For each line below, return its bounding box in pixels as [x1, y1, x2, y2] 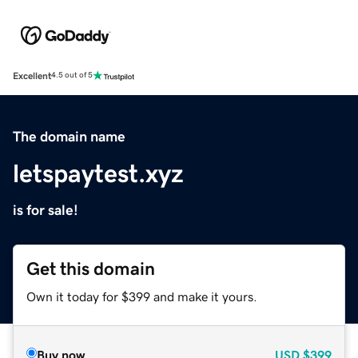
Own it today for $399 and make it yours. [26, 289, 257, 303]
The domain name [13, 129, 125, 144]
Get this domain [26, 259, 155, 278]
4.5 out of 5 [51, 71, 93, 80]
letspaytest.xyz [13, 160, 184, 186]
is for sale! [13, 202, 78, 217]
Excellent [13, 70, 51, 81]
